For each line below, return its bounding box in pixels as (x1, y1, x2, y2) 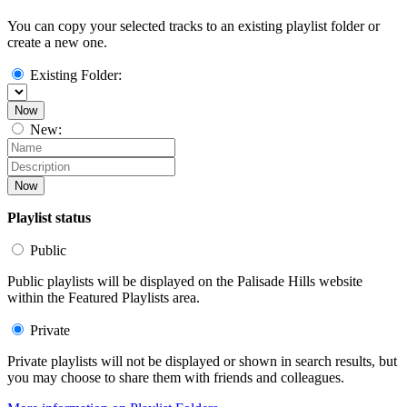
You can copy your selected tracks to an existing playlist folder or (7, 17, 380, 34)
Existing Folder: (30, 66, 122, 83)
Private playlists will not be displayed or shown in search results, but (7, 352, 397, 369)
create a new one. (7, 34, 107, 50)
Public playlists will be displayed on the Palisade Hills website (7, 273, 362, 289)
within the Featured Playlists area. (7, 289, 200, 305)
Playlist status (7, 209, 91, 225)
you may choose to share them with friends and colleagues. (7, 369, 344, 385)
